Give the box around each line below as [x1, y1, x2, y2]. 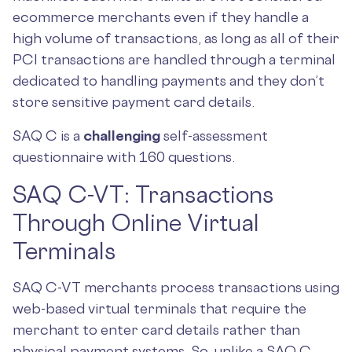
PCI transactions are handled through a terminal [13, 50, 335, 68]
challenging [83, 126, 160, 144]
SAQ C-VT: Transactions [13, 180, 273, 208]
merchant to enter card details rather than [13, 321, 300, 338]
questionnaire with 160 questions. [13, 148, 235, 165]
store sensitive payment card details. [13, 93, 258, 110]
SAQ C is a [13, 126, 83, 144]
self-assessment [160, 126, 268, 144]
